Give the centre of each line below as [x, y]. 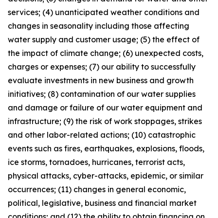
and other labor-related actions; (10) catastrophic [102, 135]
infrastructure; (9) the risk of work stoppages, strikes [105, 121]
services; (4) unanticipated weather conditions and [104, 12]
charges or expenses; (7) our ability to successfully [102, 66]
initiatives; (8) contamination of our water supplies [102, 94]
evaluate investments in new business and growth [101, 80]
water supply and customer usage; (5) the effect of [104, 39]
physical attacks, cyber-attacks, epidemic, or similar [106, 175]
